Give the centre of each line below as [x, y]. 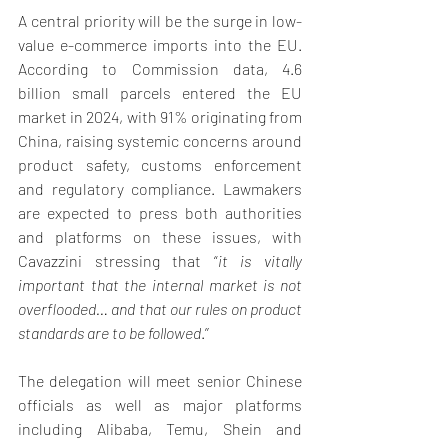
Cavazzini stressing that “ [118, 261]
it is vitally [260, 261]
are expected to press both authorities [160, 213]
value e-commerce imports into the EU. [160, 45]
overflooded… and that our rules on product [160, 309]
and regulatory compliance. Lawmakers [160, 189]
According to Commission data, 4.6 [160, 69]
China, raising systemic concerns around [160, 141]
